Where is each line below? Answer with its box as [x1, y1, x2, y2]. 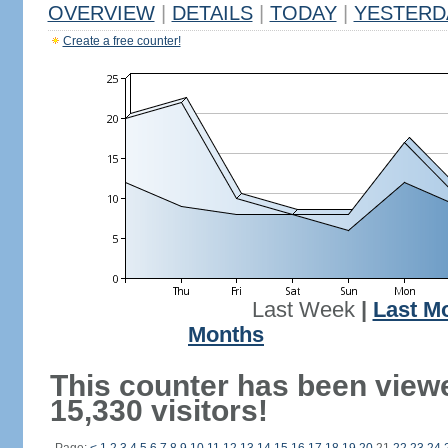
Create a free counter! [62, 34, 181, 48]
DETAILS [171, 2, 253, 24]
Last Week [251, 298, 355, 322]
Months [188, 323, 264, 347]
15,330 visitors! [49, 394, 268, 427]
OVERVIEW [47, 2, 155, 24]
